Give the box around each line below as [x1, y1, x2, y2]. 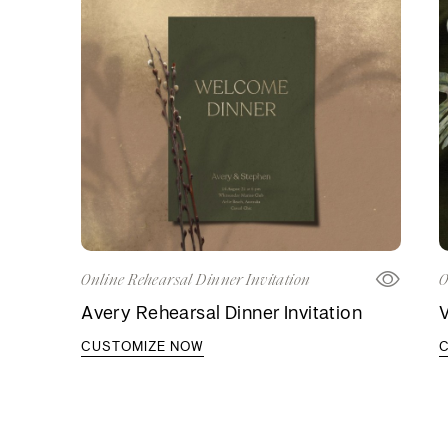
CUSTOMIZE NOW [81, 337, 205, 356]
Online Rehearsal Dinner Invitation [81, 270, 311, 291]
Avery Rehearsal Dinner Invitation [81, 300, 363, 325]
